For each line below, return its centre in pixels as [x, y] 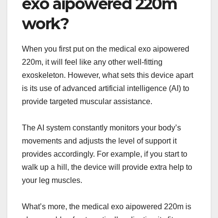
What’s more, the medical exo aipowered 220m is [107, 206]
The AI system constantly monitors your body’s [101, 127]
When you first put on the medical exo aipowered [106, 49]
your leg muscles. [52, 180]
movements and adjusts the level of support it [99, 141]
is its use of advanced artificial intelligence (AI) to [106, 88]
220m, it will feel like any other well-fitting [92, 62]
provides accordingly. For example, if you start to [105, 154]
